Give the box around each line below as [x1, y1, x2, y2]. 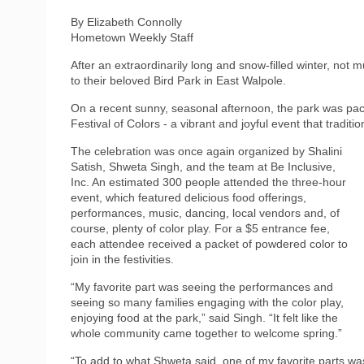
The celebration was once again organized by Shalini [71, 144, 342, 158]
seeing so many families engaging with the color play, [71, 295, 344, 309]
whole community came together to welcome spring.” [71, 326, 342, 340]
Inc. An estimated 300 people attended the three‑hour [71, 175, 346, 188]
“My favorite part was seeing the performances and [71, 279, 333, 293]
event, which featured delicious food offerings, [71, 190, 306, 204]
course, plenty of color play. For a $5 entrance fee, [71, 221, 330, 235]
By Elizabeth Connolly [71, 15, 182, 28]
